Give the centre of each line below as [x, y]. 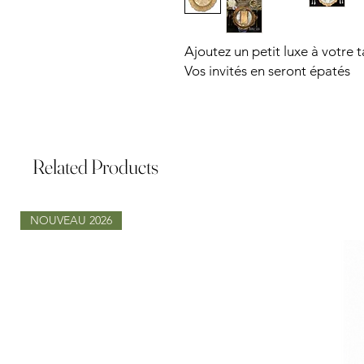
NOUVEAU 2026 [71, 220]
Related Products [95, 166]
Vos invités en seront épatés [267, 70]
